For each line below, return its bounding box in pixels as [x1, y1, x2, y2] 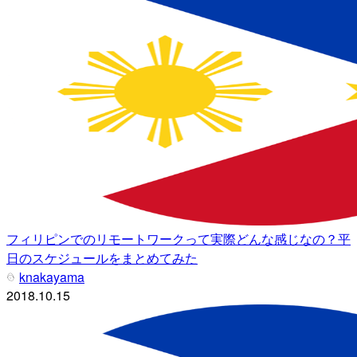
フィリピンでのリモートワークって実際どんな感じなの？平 [6, 229, 351, 248]
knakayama [19, 267, 84, 286]
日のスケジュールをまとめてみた [6, 248, 198, 267]
